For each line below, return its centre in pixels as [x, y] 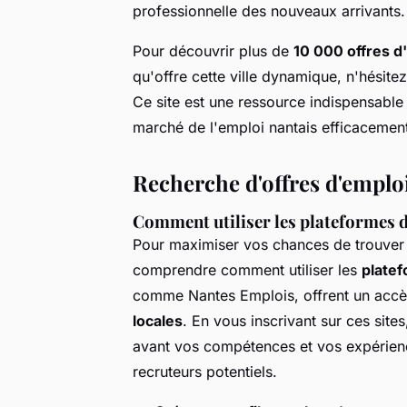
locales [158, 320]
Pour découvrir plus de [213, 50]
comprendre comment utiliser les [247, 269]
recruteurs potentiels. [205, 371]
